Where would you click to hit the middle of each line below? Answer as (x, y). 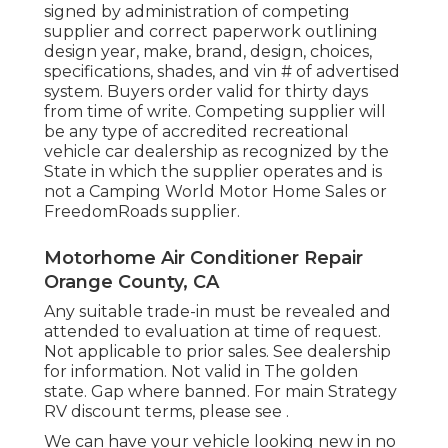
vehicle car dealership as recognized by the (216, 151)
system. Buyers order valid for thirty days (206, 91)
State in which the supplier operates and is (213, 171)
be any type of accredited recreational (196, 131)
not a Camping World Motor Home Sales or (215, 191)
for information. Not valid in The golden (201, 371)
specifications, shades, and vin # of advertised (222, 71)
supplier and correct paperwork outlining (211, 31)
